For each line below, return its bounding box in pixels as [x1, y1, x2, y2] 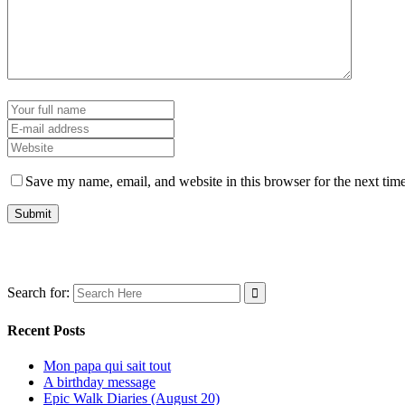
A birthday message [43, 374, 155, 391]
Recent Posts [7, 322, 85, 338]
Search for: [7, 284, 70, 300]
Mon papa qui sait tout [43, 358, 171, 374]
